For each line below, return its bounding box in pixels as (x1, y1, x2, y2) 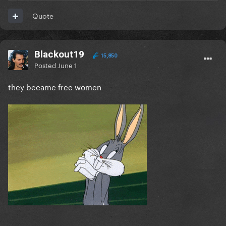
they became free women (8, 80, 101, 93)
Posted (34, 60, 58, 70)
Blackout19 (34, 48, 84, 61)
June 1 (58, 60, 77, 70)
